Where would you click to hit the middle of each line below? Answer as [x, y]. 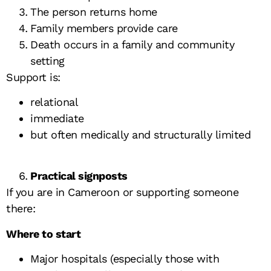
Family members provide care [104, 28]
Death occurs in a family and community [132, 44]
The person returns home [94, 11]
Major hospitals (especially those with [125, 259]
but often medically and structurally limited [140, 134]
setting [47, 60]
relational [54, 102]
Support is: [33, 77]
